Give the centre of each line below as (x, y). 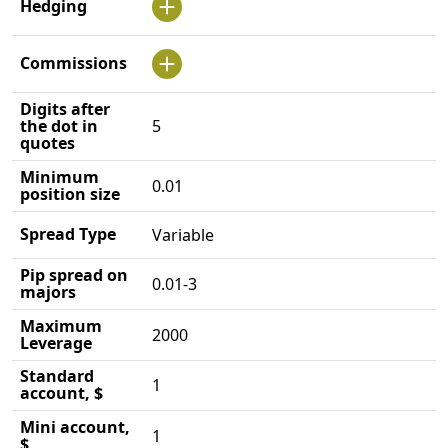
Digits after (65, 108)
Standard (57, 375)
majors (48, 291)
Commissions (73, 62)
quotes (47, 142)
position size (70, 193)
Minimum (59, 176)
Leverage (56, 342)
